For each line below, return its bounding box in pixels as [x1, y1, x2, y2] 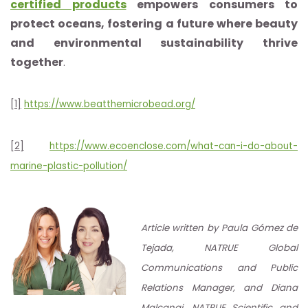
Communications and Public [141, 261, 298, 274]
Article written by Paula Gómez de [141, 221, 298, 234]
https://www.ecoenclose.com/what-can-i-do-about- [49, 139, 298, 153]
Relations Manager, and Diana [141, 280, 298, 294]
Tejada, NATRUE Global [141, 241, 298, 254]
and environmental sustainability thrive [10, 34, 298, 51]
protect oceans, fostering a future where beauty [10, 15, 298, 32]
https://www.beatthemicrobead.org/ [24, 97, 195, 111]
